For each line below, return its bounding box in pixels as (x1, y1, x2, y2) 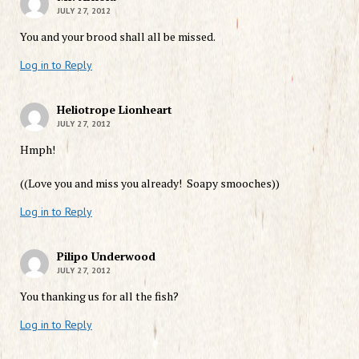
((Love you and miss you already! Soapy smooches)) (19, 175, 280, 191)
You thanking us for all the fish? (19, 288, 179, 304)
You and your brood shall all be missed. (19, 28, 217, 44)
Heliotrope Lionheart (56, 101, 172, 117)
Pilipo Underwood (56, 248, 155, 264)
